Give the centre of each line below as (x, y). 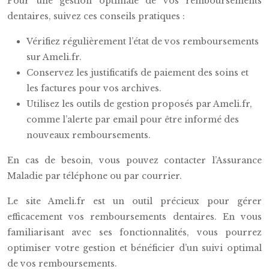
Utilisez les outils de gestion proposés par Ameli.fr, (139, 104)
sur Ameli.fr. (54, 57)
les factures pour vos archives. (94, 88)
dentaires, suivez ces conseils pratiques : (96, 16)
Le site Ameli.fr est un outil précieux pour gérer (134, 201)
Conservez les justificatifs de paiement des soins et (138, 73)
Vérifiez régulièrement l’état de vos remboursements (143, 41)
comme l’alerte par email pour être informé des (133, 119)
